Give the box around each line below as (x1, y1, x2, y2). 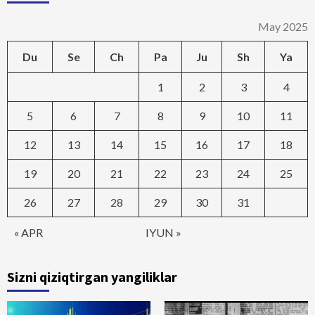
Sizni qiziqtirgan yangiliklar (7, 268, 177, 286)
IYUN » (146, 226, 181, 240)
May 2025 (258, 20, 308, 34)
